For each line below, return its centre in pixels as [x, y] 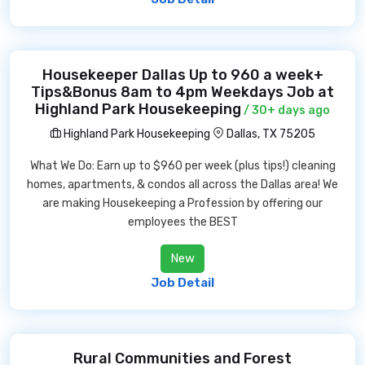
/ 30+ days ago [286, 110]
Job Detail [182, 283]
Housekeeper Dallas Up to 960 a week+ [182, 75]
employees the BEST [182, 222]
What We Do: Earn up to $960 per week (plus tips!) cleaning [182, 166]
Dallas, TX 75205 [271, 134]
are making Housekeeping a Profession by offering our [182, 203]
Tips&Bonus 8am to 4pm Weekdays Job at [182, 92]
